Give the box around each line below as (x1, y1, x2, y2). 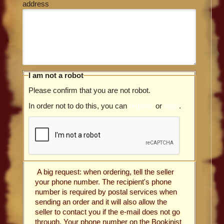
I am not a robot (28, 70, 83, 79)
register (129, 101, 153, 110)
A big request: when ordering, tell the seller (35, 167, 174, 176)
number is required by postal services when (35, 187, 177, 196)
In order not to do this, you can (28, 101, 129, 110)
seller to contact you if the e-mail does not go (35, 207, 180, 216)
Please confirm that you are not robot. (28, 85, 150, 94)
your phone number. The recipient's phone (35, 177, 171, 186)
